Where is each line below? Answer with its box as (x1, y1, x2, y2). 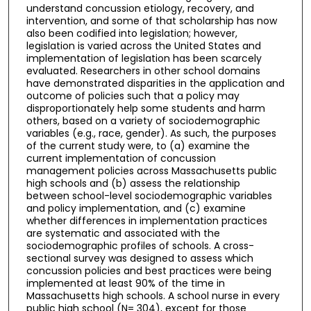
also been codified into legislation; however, (26, 26, 237, 40)
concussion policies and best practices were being (26, 263, 271, 278)
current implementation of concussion (26, 151, 216, 165)
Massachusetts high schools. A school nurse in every (26, 288, 280, 303)
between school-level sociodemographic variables (26, 188, 272, 203)
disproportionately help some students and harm (26, 101, 265, 115)
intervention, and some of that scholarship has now (26, 13, 277, 28)
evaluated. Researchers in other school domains (26, 63, 260, 78)
